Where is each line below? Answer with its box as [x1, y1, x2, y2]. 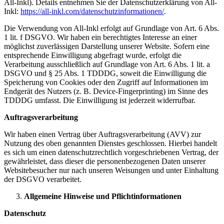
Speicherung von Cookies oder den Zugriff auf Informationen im [4, 78, 208, 86]
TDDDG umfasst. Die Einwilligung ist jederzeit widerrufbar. [4, 96, 195, 104]
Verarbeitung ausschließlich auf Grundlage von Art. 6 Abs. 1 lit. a [4, 60, 210, 68]
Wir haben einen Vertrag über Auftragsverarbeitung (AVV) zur [4, 130, 201, 138]
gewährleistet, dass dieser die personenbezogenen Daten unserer [4, 157, 205, 165]
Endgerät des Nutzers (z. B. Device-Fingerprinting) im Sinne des [4, 87, 208, 95]
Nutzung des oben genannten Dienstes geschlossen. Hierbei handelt [4, 139, 217, 147]
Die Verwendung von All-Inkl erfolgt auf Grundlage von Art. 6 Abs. [4, 24, 219, 32]
